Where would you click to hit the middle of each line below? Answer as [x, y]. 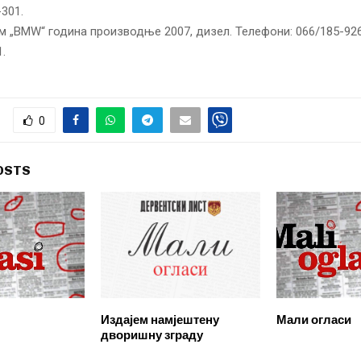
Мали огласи [313, 320]
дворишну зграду [151, 335]
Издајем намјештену [160, 320]
